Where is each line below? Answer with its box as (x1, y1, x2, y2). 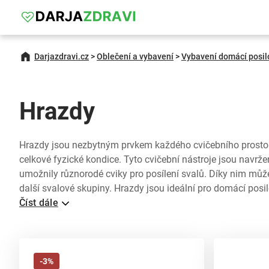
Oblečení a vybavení (97, 52, 174, 61)
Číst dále (19, 197, 58, 208)
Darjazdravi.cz (34, 52, 89, 61)
